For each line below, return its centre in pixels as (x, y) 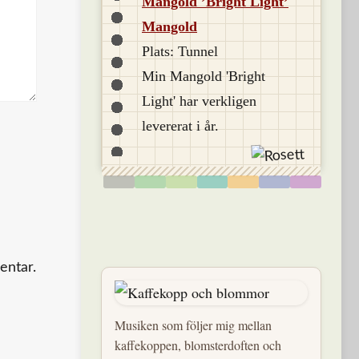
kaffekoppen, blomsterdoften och (198, 345)
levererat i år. (180, 126)
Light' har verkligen (199, 101)
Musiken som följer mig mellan (193, 325)
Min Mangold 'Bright (204, 76)
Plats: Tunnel (180, 51)
